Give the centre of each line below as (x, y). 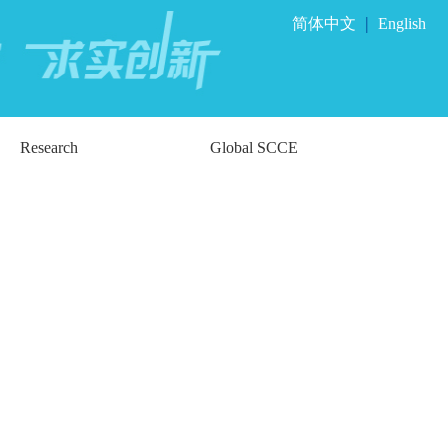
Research (48, 147)
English (402, 23)
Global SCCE (253, 147)
